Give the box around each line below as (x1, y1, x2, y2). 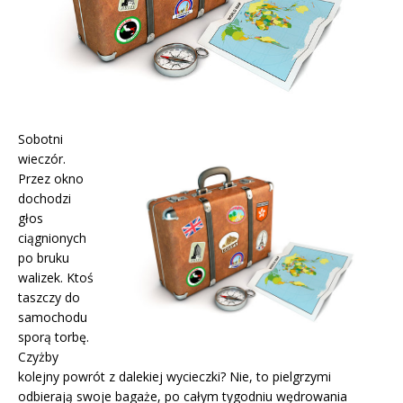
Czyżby (18, 347, 58, 365)
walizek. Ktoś (18, 268, 94, 286)
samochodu (18, 308, 87, 326)
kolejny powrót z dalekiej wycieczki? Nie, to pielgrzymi (18, 367, 331, 385)
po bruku (18, 248, 69, 266)
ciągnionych (18, 228, 86, 246)
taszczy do (18, 288, 80, 306)
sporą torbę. (18, 327, 89, 345)
